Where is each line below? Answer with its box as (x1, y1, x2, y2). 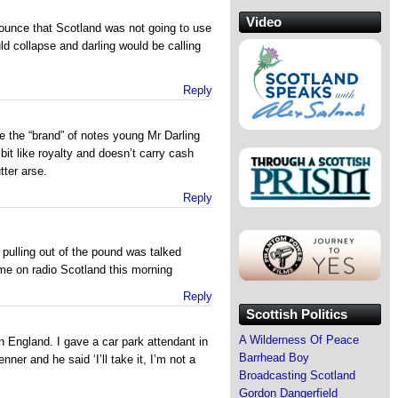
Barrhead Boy (239, 350, 309, 364)
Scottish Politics (246, 306, 347, 322)
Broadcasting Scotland (239, 368, 355, 382)
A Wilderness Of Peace (239, 332, 359, 346)
